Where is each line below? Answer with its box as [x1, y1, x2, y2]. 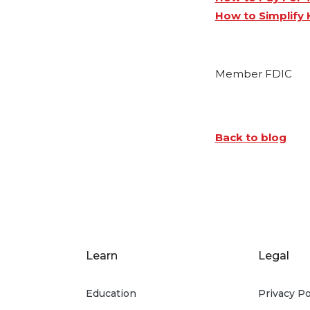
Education [86, 287, 136, 300]
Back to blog [215, 131, 286, 145]
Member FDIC [215, 67, 292, 81]
